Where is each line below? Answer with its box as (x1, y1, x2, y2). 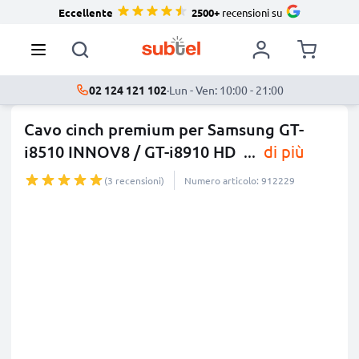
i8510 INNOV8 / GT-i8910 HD (24, 141, 236, 162)
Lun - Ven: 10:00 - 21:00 (168, 83, 284, 97)
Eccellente (58, 5, 113, 19)
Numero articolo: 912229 (184, 174, 295, 187)
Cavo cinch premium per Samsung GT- (24, 119, 304, 139)
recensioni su (219, 5, 282, 19)
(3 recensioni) (104, 174, 164, 187)
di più (260, 141, 304, 161)
